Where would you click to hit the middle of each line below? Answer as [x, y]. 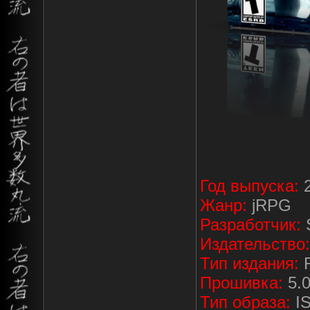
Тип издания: [249, 263]
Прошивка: [241, 282]
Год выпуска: [249, 185]
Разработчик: [250, 224]
